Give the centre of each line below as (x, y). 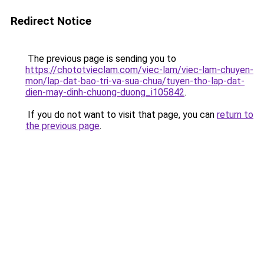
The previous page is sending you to (101, 59)
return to (235, 115)
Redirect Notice (51, 21)
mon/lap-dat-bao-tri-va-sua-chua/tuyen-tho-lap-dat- (135, 81)
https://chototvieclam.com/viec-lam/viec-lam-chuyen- (139, 70)
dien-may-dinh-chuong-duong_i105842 (105, 92)
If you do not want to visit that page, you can (121, 115)
